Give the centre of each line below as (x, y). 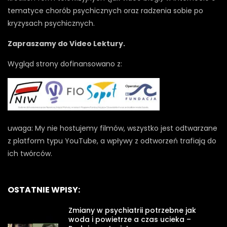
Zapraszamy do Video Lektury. (66, 43)
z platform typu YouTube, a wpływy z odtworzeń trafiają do (112, 141)
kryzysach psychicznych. (51, 23)
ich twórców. (30, 153)
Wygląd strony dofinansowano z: (65, 64)
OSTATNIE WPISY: (44, 190)
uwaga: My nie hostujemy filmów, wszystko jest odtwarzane (112, 128)
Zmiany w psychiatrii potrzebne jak (132, 210)
